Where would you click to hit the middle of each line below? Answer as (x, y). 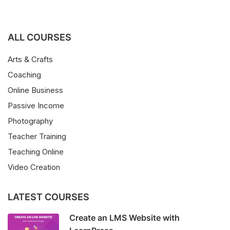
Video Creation (34, 167)
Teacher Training (37, 137)
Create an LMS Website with (124, 218)
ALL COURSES (40, 37)
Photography (30, 121)
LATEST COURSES (49, 197)
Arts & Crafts (30, 60)
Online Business (35, 90)
